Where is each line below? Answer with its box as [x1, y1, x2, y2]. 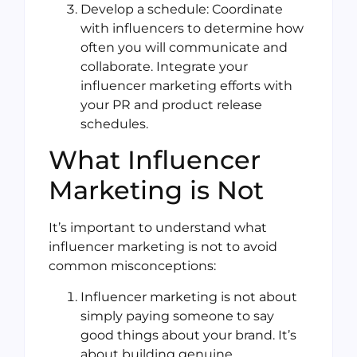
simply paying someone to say [80, 308, 274, 324]
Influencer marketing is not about [80, 288, 297, 304]
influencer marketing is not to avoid [49, 239, 277, 255]
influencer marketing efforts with [80, 78, 292, 94]
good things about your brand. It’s [80, 327, 296, 343]
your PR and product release [80, 97, 262, 113]
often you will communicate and [80, 40, 288, 56]
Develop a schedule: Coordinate [80, 2, 283, 18]
